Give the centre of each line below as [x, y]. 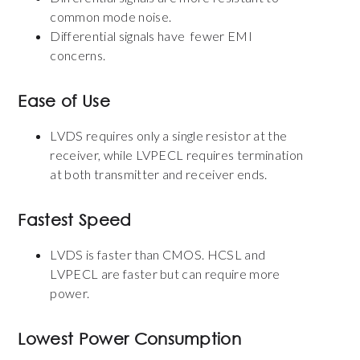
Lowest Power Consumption [130, 338]
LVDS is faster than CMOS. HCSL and [158, 254]
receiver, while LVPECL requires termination [177, 154]
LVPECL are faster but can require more [165, 273]
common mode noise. [111, 16]
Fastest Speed [75, 219]
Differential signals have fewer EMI [151, 35]
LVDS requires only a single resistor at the [169, 135]
